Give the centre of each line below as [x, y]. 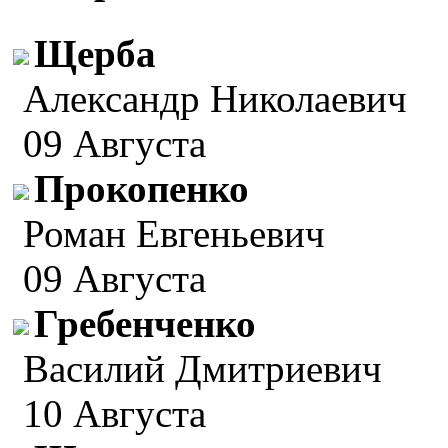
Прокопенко [141, 189]
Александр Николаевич [215, 99]
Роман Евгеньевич [174, 234]
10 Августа [114, 414]
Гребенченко [145, 324]
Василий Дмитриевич [202, 369]
